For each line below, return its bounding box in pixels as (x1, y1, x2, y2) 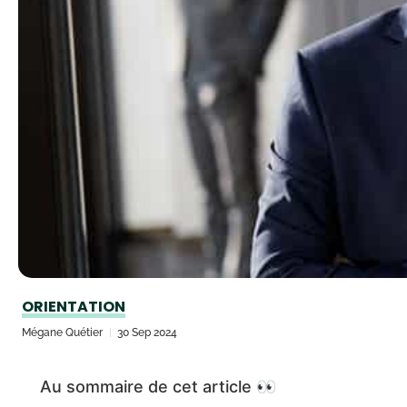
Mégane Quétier (22, 326, 103, 339)
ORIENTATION (22, 296, 125, 317)
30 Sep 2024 (117, 326, 177, 339)
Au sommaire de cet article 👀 (40, 377, 276, 396)
